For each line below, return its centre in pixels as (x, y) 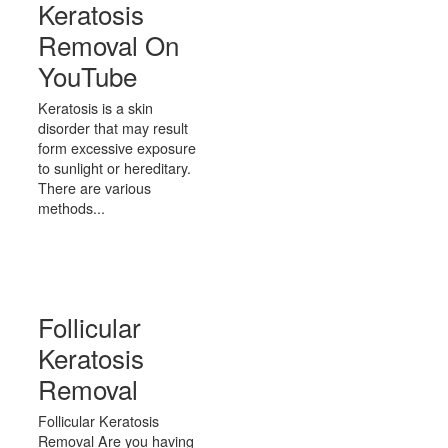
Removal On (108, 44)
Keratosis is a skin (95, 107)
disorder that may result (113, 127)
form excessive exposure (117, 147)
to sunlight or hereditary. (114, 167)
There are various (94, 187)
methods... (71, 207)
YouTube (87, 75)
